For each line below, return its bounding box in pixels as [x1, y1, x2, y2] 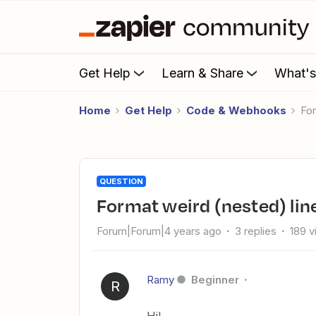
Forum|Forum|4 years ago [97, 224, 221, 238]
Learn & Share [162, 65, 243, 80]
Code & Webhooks [186, 104, 286, 117]
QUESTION [99, 176, 143, 186]
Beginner [191, 273, 239, 286]
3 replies [235, 224, 276, 238]
